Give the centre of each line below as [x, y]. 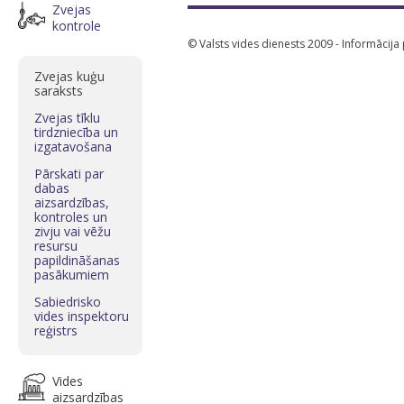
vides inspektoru [82, 316]
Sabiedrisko [68, 302]
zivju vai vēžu [73, 231]
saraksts [59, 91]
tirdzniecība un [76, 132]
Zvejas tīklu [67, 118]
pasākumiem [72, 275]
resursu [56, 246]
